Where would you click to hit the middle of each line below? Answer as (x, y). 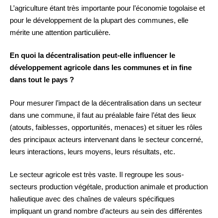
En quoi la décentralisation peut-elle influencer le (92, 55)
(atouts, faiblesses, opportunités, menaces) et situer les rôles (106, 127)
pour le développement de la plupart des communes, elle (99, 20)
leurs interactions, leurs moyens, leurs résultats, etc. (92, 151)
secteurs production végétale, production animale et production (109, 187)
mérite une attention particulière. (60, 32)
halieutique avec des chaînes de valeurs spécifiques (92, 199)
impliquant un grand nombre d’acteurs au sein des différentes (106, 211)
